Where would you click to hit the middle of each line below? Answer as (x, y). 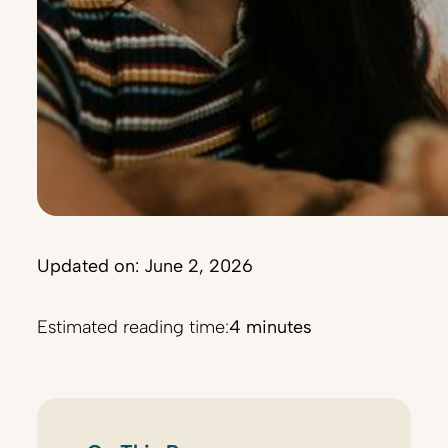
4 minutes (271, 327)
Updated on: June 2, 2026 (145, 266)
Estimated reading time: (133, 327)
